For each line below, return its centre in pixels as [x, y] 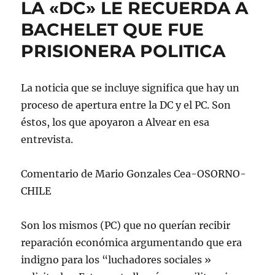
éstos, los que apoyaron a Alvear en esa [115, 122]
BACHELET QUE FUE [113, 30]
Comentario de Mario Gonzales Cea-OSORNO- [134, 174]
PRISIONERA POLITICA [123, 51]
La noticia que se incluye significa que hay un [130, 88]
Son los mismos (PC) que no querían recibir [126, 226]
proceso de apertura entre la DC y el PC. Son [126, 105]
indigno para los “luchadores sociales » [116, 260]
